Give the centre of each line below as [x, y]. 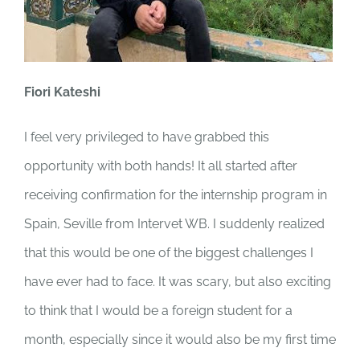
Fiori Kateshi [62, 92]
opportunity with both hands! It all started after [161, 166]
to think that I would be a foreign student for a [158, 311]
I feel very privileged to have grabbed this [147, 137]
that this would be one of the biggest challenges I [169, 253]
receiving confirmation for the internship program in [176, 195]
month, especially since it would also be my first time [180, 340]
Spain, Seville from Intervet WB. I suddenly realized [174, 224]
